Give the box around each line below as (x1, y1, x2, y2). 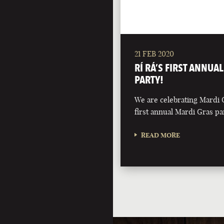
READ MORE (140, 131, 180, 139)
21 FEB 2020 (134, 49, 174, 59)
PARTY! (134, 73, 163, 86)
